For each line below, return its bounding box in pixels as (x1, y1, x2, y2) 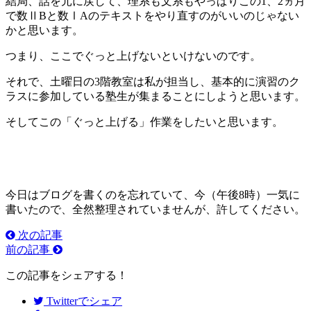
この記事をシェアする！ (6, 269, 128, 281)
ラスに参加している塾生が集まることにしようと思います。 (6, 90, 305, 102)
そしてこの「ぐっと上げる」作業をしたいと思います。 (6, 115, 283, 128)
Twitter (47, 294, 78, 307)
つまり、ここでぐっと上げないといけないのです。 (6, 49, 261, 62)
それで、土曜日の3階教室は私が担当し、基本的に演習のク (6, 75, 300, 87)
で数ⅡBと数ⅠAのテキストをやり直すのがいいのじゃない (6, 9, 299, 22)
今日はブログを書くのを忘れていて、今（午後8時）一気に (6, 188, 300, 201)
